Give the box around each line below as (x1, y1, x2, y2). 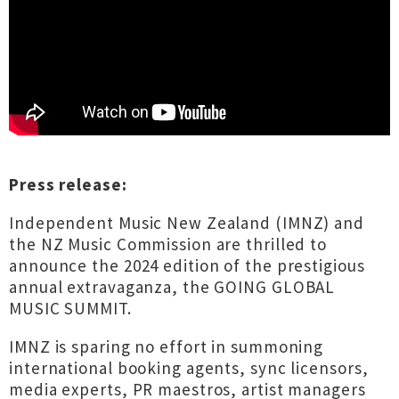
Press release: (9, 174, 127, 195)
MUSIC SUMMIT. (9, 297, 132, 319)
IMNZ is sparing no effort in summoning (9, 336, 324, 357)
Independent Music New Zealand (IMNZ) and (9, 212, 364, 233)
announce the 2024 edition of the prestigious (9, 255, 365, 276)
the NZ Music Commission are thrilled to (9, 233, 328, 255)
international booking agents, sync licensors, (9, 357, 369, 379)
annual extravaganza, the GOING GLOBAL (9, 276, 336, 297)
